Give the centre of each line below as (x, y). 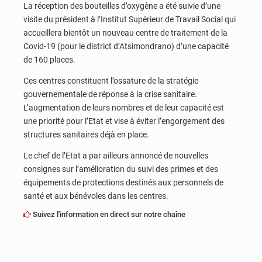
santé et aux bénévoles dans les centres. (97, 196)
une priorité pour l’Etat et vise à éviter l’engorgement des (124, 121)
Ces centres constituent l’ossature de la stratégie (111, 80)
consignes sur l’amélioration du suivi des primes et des (121, 169)
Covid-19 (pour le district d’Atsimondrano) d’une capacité (126, 46)
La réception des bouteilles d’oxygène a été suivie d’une (122, 6)
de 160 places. (50, 60)
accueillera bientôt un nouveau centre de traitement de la (125, 33)
